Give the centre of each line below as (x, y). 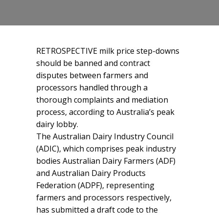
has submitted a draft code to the (97, 209)
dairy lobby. (57, 124)
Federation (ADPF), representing (95, 185)
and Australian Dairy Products (91, 173)
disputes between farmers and (92, 75)
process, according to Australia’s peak (105, 112)
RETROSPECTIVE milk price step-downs (108, 51)
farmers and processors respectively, (104, 197)
